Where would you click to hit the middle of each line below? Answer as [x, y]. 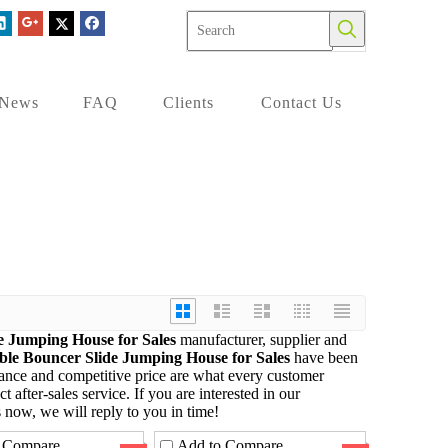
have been [324, 357]
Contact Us [301, 102]
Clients [188, 102]
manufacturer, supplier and [261, 339]
